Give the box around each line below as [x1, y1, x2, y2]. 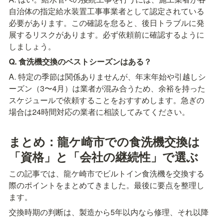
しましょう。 [9, 41, 56, 52]
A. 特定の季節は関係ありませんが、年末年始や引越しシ [9, 71, 206, 83]
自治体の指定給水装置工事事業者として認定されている [9, 5, 204, 17]
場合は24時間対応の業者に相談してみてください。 [9, 106, 190, 118]
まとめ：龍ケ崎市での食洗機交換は [9, 132, 200, 150]
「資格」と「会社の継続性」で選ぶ [9, 148, 198, 165]
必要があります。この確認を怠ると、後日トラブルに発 [9, 17, 204, 29]
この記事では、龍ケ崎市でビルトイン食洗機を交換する [9, 167, 204, 179]
